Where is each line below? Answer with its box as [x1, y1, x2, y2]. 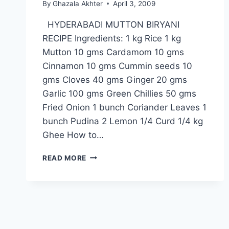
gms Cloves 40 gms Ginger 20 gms [42, 74, 187, 85]
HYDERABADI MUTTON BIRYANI [42, 19, 179, 30]
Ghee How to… [42, 129, 104, 140]
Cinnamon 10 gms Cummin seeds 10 [42, 60, 192, 71]
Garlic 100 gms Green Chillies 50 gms [42, 88, 196, 99]
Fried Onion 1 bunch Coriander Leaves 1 [42, 102, 207, 112]
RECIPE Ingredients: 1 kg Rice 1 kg [42, 33, 181, 43]
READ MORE [42, 153, 87, 162]
